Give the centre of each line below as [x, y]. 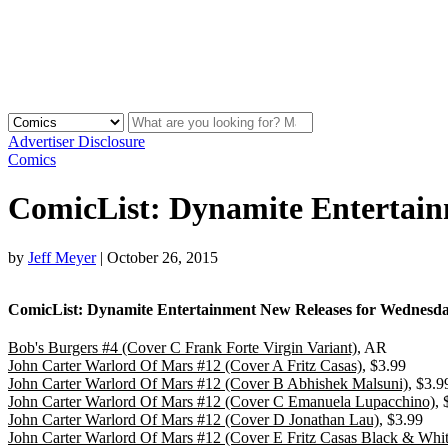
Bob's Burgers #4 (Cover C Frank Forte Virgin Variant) [182, 347]
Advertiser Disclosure [76, 141]
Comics [32, 159]
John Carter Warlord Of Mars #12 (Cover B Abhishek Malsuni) [208, 383]
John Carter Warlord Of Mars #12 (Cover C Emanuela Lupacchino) [221, 401]
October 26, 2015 [162, 257]
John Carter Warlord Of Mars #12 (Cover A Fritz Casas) [185, 365]
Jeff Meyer [62, 257]
